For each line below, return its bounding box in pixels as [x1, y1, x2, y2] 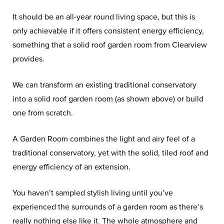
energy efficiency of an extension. [12, 161, 131, 172]
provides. [12, 53, 45, 64]
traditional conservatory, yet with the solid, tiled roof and [12, 147, 209, 158]
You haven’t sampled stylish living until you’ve [12, 187, 173, 198]
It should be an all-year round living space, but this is [12, 11, 195, 22]
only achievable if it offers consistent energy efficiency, [12, 25, 204, 36]
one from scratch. [12, 107, 73, 118]
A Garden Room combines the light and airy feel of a [12, 133, 195, 144]
